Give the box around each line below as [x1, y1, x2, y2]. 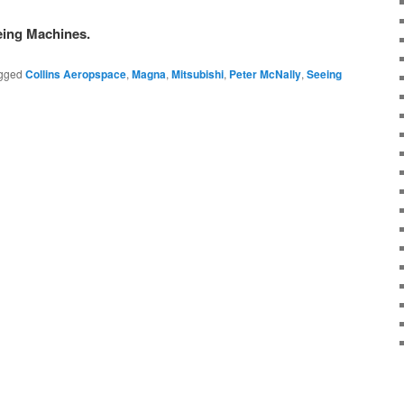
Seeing [307, 65, 342, 82]
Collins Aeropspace [25, 65, 126, 82]
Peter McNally [229, 65, 301, 82]
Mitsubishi [171, 65, 224, 82]
